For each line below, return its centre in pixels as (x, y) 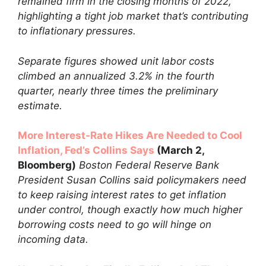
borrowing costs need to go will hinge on (115, 224)
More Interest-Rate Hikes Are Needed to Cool (130, 135)
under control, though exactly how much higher (130, 210)
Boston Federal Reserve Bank (149, 165)
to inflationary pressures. (77, 31)
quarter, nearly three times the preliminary (118, 91)
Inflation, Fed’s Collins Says (86, 150)
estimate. (40, 105)
